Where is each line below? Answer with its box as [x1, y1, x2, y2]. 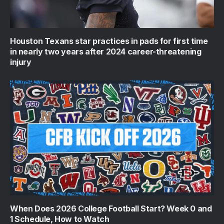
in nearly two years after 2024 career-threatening [10, 46, 201, 57]
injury [10, 57, 31, 67]
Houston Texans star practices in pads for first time [10, 36, 208, 46]
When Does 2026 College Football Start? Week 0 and [10, 203, 212, 213]
